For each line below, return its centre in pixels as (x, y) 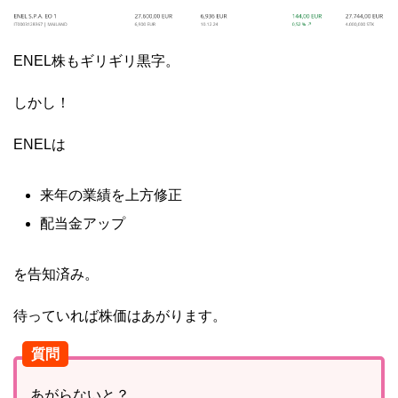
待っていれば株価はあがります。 (120, 316)
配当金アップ (83, 224)
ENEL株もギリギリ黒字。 (96, 61)
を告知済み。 (56, 275)
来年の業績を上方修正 (111, 195)
